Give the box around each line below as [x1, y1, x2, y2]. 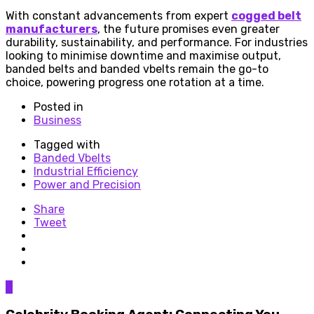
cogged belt [231, 8, 301, 22]
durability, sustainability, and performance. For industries [6, 35, 308, 49]
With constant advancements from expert [6, 8, 231, 22]
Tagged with [34, 137, 100, 151]
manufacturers [6, 22, 97, 36]
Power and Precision [34, 177, 141, 191]
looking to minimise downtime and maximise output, [6, 48, 281, 62]
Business [34, 113, 81, 127]
